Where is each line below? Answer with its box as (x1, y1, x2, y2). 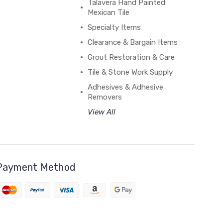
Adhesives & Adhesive (87, 83, 163, 92)
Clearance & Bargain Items (87, 38, 178, 47)
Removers (87, 93, 122, 102)
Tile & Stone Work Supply (87, 68, 173, 77)
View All (87, 108, 115, 116)
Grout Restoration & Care (87, 53, 175, 62)
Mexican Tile (87, 8, 129, 17)
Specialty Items (87, 23, 141, 32)
